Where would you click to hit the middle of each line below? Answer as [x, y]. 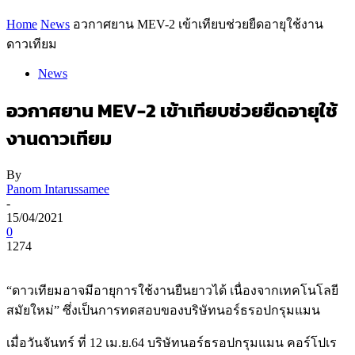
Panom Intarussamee [58, 189]
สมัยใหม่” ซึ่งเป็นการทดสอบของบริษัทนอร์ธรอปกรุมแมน [163, 310]
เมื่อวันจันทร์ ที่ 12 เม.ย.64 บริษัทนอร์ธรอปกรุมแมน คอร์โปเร [172, 342]
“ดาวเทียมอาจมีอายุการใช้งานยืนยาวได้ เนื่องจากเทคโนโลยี [172, 290]
